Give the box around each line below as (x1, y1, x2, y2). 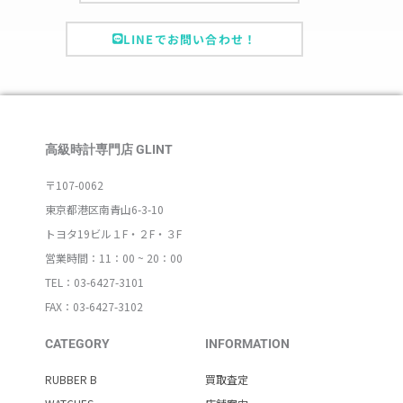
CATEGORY (45, 336, 110, 352)
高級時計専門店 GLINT (45, 142, 173, 157)
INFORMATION (204, 336, 290, 352)
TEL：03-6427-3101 (45, 274, 144, 291)
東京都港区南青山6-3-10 (45, 201, 164, 218)
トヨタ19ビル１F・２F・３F (45, 226, 182, 242)
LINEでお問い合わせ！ (122, 31, 257, 49)
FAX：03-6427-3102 (45, 299, 143, 315)
